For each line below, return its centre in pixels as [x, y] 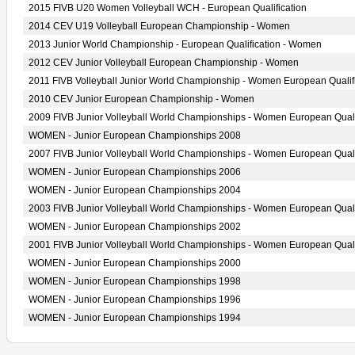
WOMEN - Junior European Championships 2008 [135, 136]
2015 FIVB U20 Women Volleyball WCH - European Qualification [168, 8]
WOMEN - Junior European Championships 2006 [135, 172]
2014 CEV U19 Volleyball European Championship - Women [159, 26]
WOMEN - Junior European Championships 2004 [135, 190]
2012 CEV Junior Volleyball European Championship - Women [164, 63]
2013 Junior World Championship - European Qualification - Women [175, 44]
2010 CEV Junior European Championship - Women [141, 99]
